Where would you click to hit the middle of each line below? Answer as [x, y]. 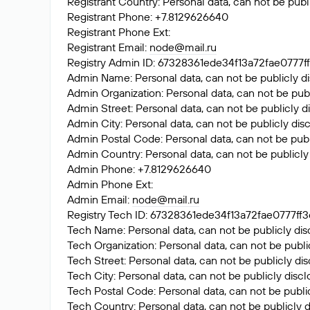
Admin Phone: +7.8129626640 [139, 169]
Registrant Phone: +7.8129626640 [148, 17]
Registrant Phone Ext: [119, 32]
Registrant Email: [108, 47]
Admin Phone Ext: [110, 184]
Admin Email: [100, 199]
